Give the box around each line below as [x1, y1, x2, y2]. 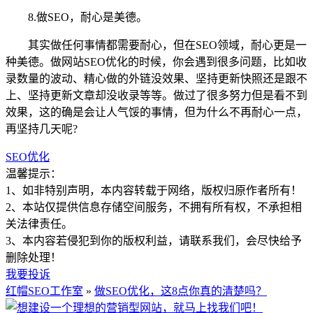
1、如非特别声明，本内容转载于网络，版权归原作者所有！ [6, 184, 302, 196]
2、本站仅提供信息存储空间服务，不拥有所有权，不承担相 [6, 201, 302, 213]
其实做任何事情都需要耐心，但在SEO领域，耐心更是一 [6, 38, 307, 51]
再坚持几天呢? [6, 122, 78, 135]
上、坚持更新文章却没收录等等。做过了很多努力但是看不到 [6, 89, 307, 101]
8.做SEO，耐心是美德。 [6, 10, 147, 23]
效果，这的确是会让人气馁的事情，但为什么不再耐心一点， [6, 105, 307, 118]
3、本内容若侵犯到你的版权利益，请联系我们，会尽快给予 [6, 234, 302, 247]
